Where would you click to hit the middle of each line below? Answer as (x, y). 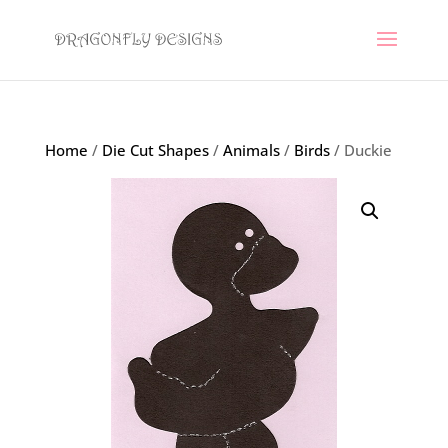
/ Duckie (360, 150)
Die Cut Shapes (155, 150)
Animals (251, 150)
